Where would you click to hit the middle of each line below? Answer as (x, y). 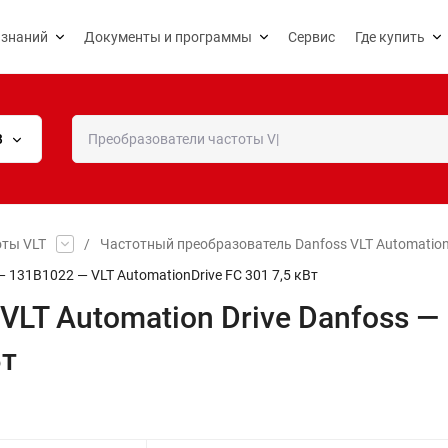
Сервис (311, 36)
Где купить (390, 36)
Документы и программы (168, 36)
